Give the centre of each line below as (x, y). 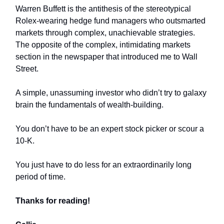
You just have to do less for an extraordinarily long (103, 165)
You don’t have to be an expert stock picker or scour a (110, 129)
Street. (27, 69)
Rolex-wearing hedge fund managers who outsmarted (110, 21)
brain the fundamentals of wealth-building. (89, 105)
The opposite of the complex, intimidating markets (103, 45)
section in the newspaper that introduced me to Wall (106, 57)
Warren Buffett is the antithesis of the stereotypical (103, 9)
